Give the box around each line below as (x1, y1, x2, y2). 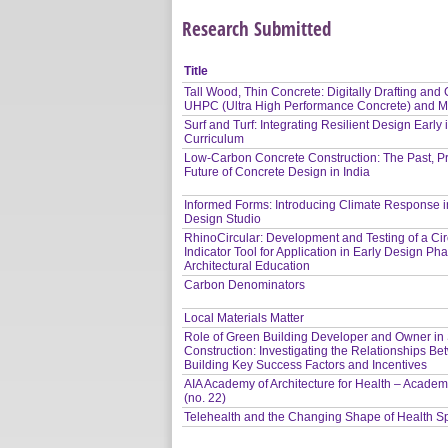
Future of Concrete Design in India (184, 164, 371, 179)
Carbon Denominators (184, 277, 306, 292)
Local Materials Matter (184, 310, 305, 325)
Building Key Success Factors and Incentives (184, 357, 428, 372)
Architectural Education (184, 258, 311, 273)
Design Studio (184, 211, 262, 226)
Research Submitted (182, 14, 331, 42)
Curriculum (184, 131, 245, 146)
